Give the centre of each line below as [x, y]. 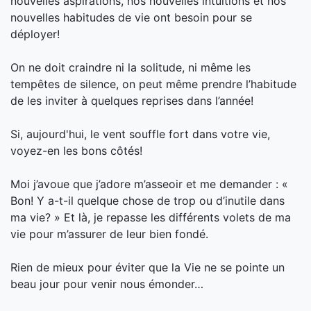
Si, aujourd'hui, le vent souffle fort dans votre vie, [140, 134]
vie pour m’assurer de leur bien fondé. [109, 234]
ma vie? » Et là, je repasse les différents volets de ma [151, 217]
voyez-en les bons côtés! [76, 150]
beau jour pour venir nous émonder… [109, 284]
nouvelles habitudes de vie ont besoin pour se [131, 17]
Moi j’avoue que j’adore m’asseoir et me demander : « [149, 184]
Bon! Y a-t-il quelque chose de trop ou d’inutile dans [148, 200]
